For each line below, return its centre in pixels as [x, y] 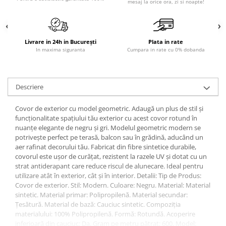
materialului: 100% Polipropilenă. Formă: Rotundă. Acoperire [105, 214]
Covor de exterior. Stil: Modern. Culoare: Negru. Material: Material [113, 185]
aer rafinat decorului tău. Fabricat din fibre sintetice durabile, [106, 147]
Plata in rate [166, 41]
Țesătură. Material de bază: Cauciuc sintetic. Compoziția [98, 204]
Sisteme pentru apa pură [50, 10]
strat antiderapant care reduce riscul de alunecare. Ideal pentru [109, 166]
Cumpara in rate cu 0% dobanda [166, 49]
